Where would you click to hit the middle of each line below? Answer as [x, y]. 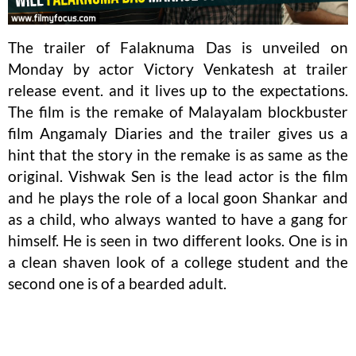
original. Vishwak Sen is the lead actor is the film [178, 176]
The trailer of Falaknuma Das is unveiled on [178, 47]
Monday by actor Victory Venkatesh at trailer [178, 68]
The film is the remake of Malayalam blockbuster [178, 111]
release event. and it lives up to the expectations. [178, 90]
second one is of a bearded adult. [117, 283]
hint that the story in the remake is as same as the [178, 154]
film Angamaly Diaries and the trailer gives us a [178, 133]
